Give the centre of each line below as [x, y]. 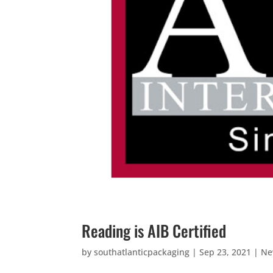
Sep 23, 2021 [225, 252]
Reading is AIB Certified [154, 231]
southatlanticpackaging [142, 252]
